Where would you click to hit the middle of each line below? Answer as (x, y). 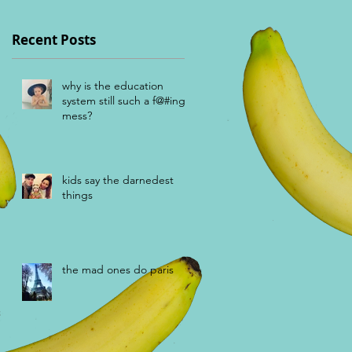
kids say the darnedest (118, 180)
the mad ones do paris (118, 269)
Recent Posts (54, 39)
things (77, 194)
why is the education (113, 85)
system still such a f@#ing (124, 100)
